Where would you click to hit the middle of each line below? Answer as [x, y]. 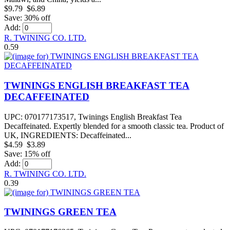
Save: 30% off [27, 18]
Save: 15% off [27, 154]
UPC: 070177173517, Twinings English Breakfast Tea [93, 117]
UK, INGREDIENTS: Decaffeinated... [68, 135]
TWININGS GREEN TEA [60, 212]
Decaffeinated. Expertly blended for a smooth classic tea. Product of [114, 126]
